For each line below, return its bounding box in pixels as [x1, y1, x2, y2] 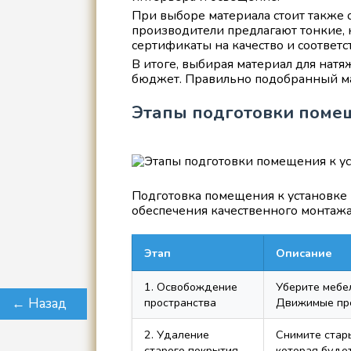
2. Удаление [143, 326, 209, 342]
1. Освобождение [143, 278, 237, 295]
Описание [275, 244, 332, 261]
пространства [143, 294, 216, 310]
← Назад [12, 294, 67, 313]
